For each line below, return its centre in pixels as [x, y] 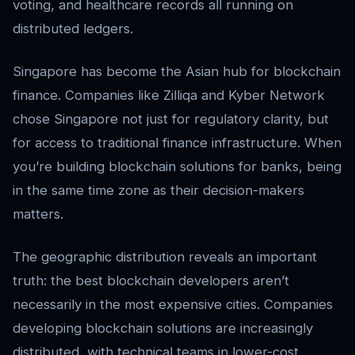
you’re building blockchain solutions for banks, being [177, 167]
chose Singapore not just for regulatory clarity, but [171, 119]
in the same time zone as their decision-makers [158, 191]
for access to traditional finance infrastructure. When [177, 143]
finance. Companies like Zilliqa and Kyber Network [169, 95]
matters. [38, 214]
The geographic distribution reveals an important [165, 257]
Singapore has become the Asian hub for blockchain [177, 72]
